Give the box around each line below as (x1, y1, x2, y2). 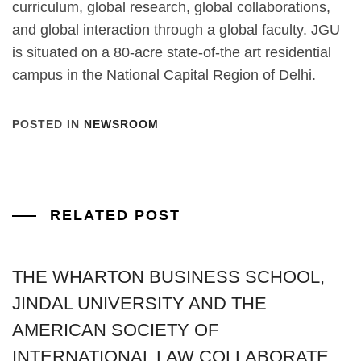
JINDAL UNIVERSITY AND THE (12, 293, 267, 313)
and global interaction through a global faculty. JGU (12, 21, 340, 38)
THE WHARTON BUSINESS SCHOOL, (12, 266, 325, 287)
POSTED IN (12, 117, 84, 131)
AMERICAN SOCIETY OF (12, 319, 218, 340)
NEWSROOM (84, 117, 159, 131)
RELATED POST (44, 206, 180, 223)
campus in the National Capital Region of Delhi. (12, 66, 316, 83)
